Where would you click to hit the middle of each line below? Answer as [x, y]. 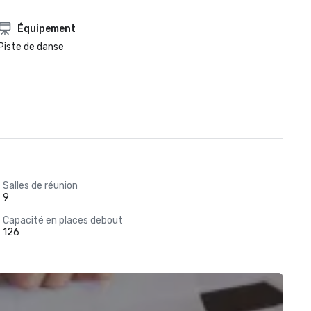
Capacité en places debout [62, 220]
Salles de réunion [40, 186]
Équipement [47, 28]
